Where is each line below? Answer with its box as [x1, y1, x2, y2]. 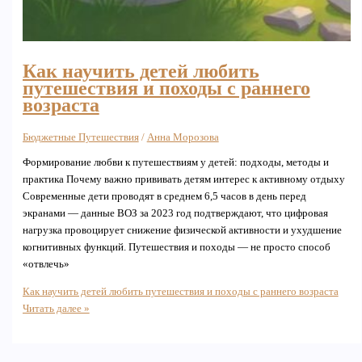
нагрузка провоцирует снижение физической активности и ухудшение [22, 225, 342, 237]
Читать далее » [22, 303, 90, 315]
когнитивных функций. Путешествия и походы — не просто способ [22, 242, 330, 254]
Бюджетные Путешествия [22, 131, 139, 143]
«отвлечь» [22, 259, 69, 271]
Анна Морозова [146, 131, 219, 143]
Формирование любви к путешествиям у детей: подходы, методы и [22, 157, 329, 169]
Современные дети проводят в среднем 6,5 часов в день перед [22, 191, 306, 203]
